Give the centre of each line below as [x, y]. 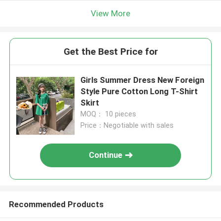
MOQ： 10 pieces [109, 114]
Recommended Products [56, 204]
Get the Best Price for [110, 52]
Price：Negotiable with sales [127, 126]
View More [110, 13]
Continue [106, 155]
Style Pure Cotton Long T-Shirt [139, 92]
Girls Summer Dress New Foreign [143, 80]
